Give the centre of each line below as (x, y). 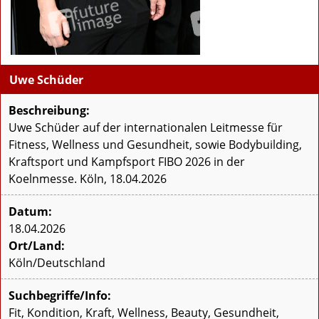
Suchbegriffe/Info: (60, 296)
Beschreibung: (49, 111)
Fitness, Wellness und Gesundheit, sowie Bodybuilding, (155, 145)
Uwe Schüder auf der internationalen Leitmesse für (146, 128)
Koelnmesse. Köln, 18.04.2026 (88, 179)
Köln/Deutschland (57, 263)
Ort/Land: (37, 246)
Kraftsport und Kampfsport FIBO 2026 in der (127, 162)
